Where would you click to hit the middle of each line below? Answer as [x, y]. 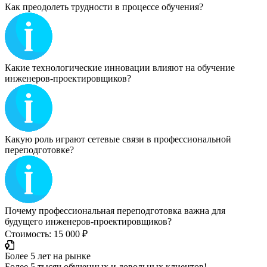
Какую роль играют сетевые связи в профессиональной [118, 139]
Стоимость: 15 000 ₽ [46, 234]
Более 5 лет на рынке [48, 256]
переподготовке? [39, 150]
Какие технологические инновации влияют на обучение [120, 67]
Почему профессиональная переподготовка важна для [115, 210]
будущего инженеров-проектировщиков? [88, 221]
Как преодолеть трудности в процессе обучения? [104, 7]
